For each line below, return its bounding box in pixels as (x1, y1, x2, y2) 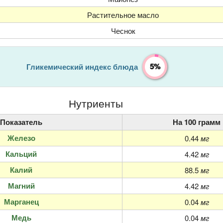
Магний (7, 180, 35, 192)
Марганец (3, 196, 39, 208)
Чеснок (111, 25, 135, 36)
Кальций (5, 148, 37, 160)
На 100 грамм (173, 116, 221, 128)
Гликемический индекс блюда (26, 61, 138, 72)
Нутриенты (68, 95, 123, 111)
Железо (7, 132, 35, 144)
